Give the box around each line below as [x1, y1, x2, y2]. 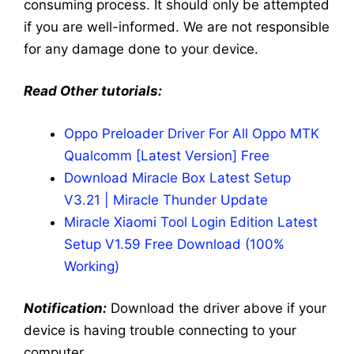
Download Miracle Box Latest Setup [64, 169, 291, 186]
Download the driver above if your [107, 300, 326, 317]
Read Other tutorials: [24, 83, 162, 100]
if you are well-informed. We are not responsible [24, 18, 330, 35]
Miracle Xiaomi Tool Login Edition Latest [64, 213, 318, 230]
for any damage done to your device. [24, 40, 258, 57]
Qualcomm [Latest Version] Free [64, 147, 269, 164]
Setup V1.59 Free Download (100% [64, 235, 284, 252]
